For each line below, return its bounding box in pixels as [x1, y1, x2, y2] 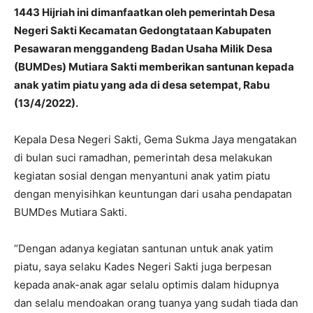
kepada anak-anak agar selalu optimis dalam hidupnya [14, 278, 279, 292]
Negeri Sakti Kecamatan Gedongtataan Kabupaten [14, 24, 271, 38]
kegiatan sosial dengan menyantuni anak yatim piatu [14, 169, 270, 183]
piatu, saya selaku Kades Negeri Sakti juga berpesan [14, 260, 272, 274]
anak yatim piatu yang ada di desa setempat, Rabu [14, 78, 270, 92]
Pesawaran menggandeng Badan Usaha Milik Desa [14, 42, 272, 56]
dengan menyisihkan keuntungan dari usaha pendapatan [14, 187, 292, 201]
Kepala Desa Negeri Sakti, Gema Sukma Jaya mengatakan [14, 133, 297, 147]
